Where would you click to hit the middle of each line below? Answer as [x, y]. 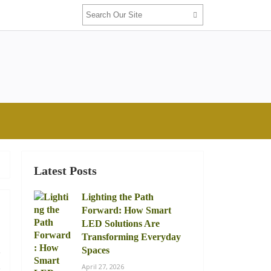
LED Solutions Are [121, 224]
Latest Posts [65, 171]
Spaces [96, 250]
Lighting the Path [118, 197]
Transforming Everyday [131, 237]
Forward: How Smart [126, 210]
